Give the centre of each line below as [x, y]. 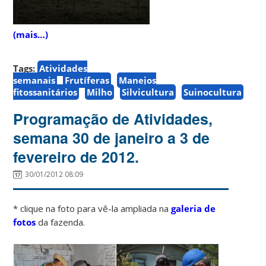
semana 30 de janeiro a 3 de [112, 137]
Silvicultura [148, 92]
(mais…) [31, 34]
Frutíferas [87, 80]
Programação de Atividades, [113, 118]
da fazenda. [61, 222]
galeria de [194, 208]
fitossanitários [45, 92]
